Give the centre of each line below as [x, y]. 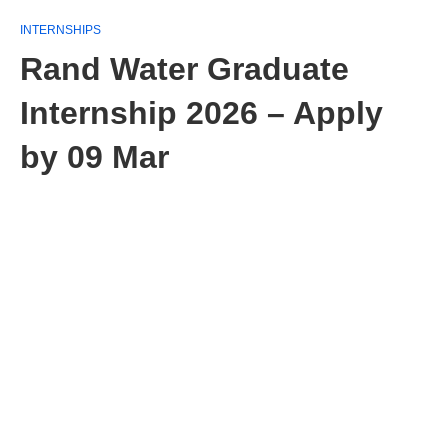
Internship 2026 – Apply [201, 113]
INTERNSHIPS [60, 30]
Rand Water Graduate [184, 69]
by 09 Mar [94, 157]
